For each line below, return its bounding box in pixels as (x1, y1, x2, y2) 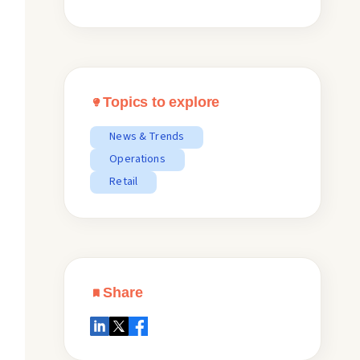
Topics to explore (103, 94, 220, 110)
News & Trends (109, 129, 185, 145)
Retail (109, 174, 138, 190)
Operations (109, 151, 166, 167)
